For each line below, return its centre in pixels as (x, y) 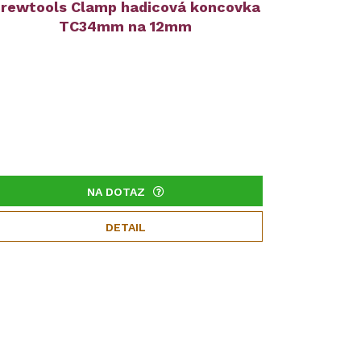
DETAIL (125, 227)
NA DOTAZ (116, 192)
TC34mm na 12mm (126, 26)
